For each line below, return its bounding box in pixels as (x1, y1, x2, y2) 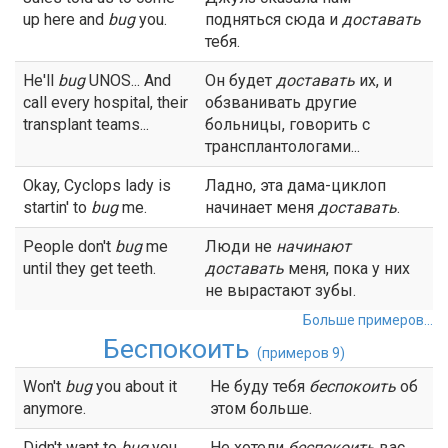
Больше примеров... (303, 312, 433, 328)
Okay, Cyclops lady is (23, 176, 171, 195)
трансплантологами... (205, 137, 360, 156)
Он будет (205, 71, 276, 90)
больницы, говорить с (205, 115, 370, 134)
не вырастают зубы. (205, 281, 356, 300)
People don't (23, 237, 115, 256)
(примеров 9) (257, 345, 345, 361)
